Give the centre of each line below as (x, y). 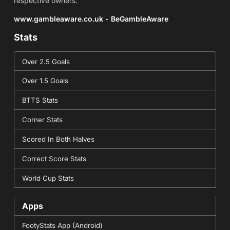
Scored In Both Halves (58, 139)
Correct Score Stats (54, 158)
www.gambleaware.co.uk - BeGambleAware (91, 18)
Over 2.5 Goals (46, 61)
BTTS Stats (40, 100)
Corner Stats (42, 119)
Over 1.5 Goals (45, 80)
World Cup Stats (48, 178)
